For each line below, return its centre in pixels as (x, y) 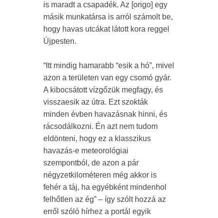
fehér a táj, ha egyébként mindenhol (105, 187)
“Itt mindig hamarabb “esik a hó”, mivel (109, 65)
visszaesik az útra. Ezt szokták (96, 102)
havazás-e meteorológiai (86, 150)
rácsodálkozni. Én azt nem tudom (100, 126)
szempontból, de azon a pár (91, 163)
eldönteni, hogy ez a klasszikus (97, 138)
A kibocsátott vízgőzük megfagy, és (103, 90)
